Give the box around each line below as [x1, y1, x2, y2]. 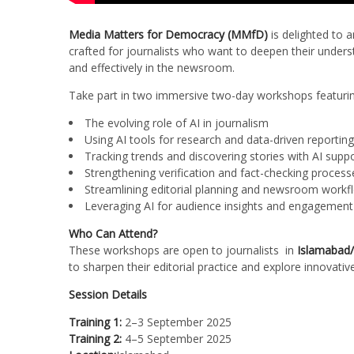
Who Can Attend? [69, 226, 157, 242]
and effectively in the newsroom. [69, 60, 235, 76]
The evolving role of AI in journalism [85, 115, 269, 131]
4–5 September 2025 [122, 331, 232, 347]
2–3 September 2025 [122, 314, 232, 330]
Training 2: [69, 331, 122, 347]
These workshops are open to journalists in [69, 243, 297, 258]
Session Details [69, 287, 147, 303]
